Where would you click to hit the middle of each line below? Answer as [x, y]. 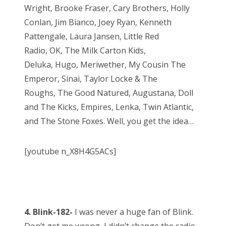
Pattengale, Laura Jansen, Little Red [92, 37]
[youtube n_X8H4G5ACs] [70, 152]
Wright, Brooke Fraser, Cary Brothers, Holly [107, 8]
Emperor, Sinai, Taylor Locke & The [91, 79]
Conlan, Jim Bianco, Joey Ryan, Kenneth [98, 22]
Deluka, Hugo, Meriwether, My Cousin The [105, 65]
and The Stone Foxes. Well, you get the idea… [109, 121]
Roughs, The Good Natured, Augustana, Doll [109, 93]
